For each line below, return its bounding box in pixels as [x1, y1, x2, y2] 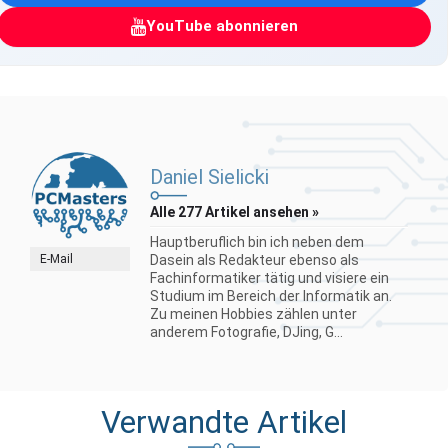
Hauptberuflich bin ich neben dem [150, 233, 364, 250]
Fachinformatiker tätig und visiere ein [150, 269, 389, 286]
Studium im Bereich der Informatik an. [150, 287, 392, 304]
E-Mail [40, 251, 73, 266]
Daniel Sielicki [150, 164, 269, 189]
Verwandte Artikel [101, 403, 347, 441]
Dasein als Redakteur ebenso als [150, 251, 359, 268]
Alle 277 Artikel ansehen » [150, 203, 319, 220]
